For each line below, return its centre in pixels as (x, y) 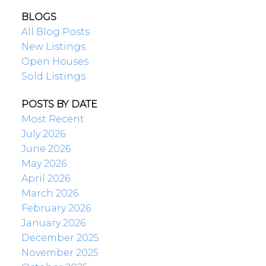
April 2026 (45, 179)
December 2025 (60, 238)
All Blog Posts (55, 31)
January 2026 (53, 223)
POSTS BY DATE (59, 104)
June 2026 (46, 149)
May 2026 (44, 164)
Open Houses (55, 61)
